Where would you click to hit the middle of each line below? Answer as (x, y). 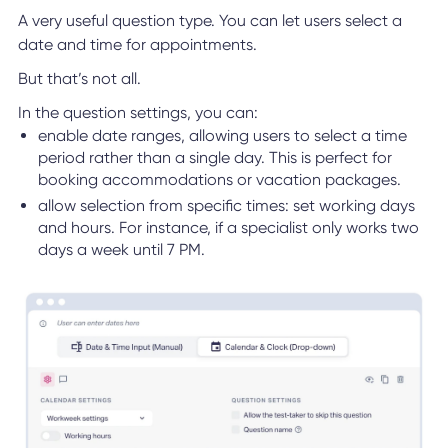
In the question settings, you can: (137, 112)
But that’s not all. (79, 78)
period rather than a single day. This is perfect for (214, 157)
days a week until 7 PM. (121, 249)
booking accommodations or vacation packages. (219, 179)
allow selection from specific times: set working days (226, 205)
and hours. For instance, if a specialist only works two (228, 227)
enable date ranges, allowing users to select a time (222, 135)
